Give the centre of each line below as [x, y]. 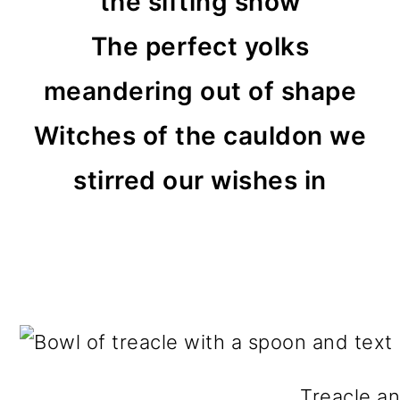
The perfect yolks [200, 46]
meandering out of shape [200, 91]
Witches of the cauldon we [200, 136]
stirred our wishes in [200, 180]
